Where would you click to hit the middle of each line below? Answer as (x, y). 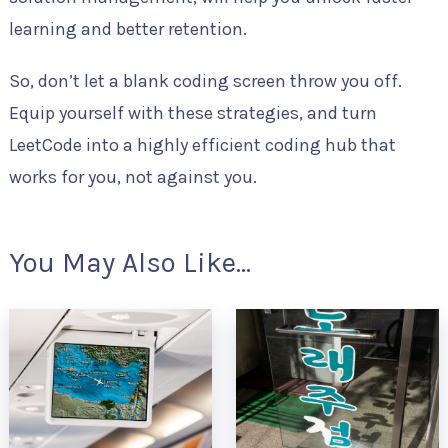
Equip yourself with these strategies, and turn (192, 113)
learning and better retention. (127, 29)
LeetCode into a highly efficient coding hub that (202, 145)
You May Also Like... (129, 263)
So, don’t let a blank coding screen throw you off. (205, 81)
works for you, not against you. (132, 177)
